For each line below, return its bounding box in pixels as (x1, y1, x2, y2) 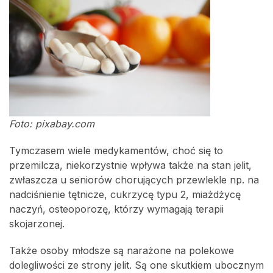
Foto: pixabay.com (9, 117, 94, 130)
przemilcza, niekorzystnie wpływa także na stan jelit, (9, 158, 252, 171)
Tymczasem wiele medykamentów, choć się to (9, 144, 223, 157)
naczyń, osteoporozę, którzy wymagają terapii (9, 202, 224, 215)
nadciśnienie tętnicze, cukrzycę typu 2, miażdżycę (9, 188, 241, 200)
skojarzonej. (9, 217, 65, 230)
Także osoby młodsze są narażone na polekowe (9, 244, 234, 257)
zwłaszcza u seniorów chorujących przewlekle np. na (9, 173, 259, 186)
